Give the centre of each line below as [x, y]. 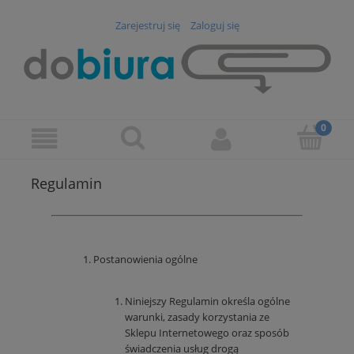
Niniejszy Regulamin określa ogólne [207, 301]
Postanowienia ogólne [145, 260]
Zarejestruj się [147, 26]
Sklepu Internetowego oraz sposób [207, 333]
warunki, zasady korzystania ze [197, 317]
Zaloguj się [215, 26]
